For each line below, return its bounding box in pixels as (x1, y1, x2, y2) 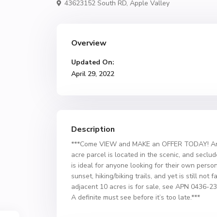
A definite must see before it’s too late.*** (71, 193, 200, 202)
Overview (71, 38, 107, 48)
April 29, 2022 (71, 69, 114, 78)
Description (71, 124, 115, 135)
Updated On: (71, 58, 114, 67)
